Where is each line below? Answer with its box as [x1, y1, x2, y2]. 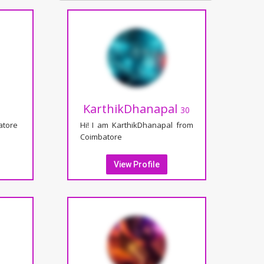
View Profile [113, 159, 160, 169]
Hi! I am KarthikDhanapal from [80, 119, 193, 130]
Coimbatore [80, 131, 122, 142]
